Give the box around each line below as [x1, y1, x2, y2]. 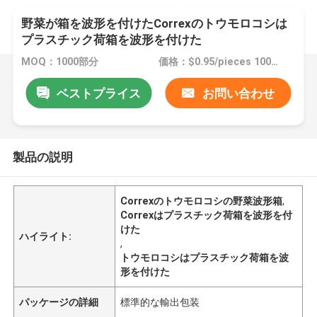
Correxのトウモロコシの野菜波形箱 [120, 195, 283, 207]
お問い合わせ [202, 86, 275, 100]
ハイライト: [19, 230, 72, 242]
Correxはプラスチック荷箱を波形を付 [120, 209, 293, 221]
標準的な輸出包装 [120, 296, 200, 308]
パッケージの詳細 [19, 296, 99, 308]
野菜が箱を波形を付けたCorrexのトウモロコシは [21, 16, 288, 31]
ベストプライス [56, 86, 141, 100]
